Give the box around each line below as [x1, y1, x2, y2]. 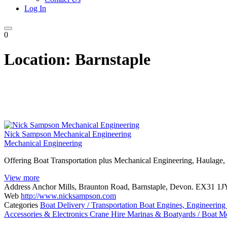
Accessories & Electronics [4, 209, 90, 218]
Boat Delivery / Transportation [40, 200, 139, 209]
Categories [4, 200, 38, 209]
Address [4, 182, 30, 191]
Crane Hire [90, 209, 127, 218]
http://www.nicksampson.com [21, 191, 116, 200]
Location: [4, 50, 75, 69]
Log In [24, 4, 46, 13]
